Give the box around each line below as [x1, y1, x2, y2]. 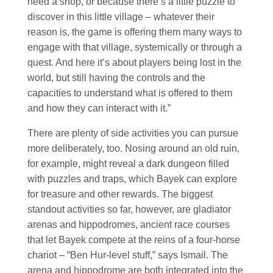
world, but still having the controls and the [27, 72, 205, 83]
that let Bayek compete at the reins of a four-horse [27, 234, 240, 245]
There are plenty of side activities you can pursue [27, 127, 238, 138]
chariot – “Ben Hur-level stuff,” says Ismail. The [27, 249, 228, 260]
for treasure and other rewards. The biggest [27, 188, 213, 199]
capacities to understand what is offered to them [27, 87, 232, 98]
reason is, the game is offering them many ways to [27, 26, 242, 37]
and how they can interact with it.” [27, 102, 171, 113]
